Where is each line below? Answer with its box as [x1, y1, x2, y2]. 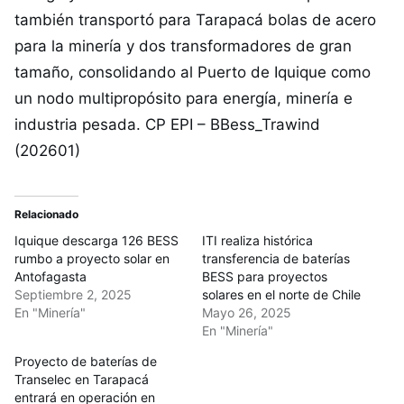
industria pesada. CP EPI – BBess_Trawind [14, 115, 320, 133]
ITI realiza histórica [202, 233, 313, 248]
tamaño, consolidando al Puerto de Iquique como [14, 63, 371, 81]
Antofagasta [14, 269, 87, 284]
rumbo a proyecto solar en [14, 251, 170, 266]
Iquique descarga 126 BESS [14, 233, 179, 248]
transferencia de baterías [202, 251, 350, 266]
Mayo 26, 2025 [202, 305, 291, 320]
